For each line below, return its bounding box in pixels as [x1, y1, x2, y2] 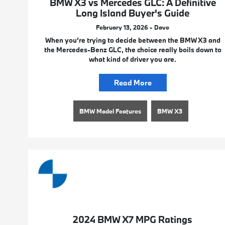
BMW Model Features [79, 107, 141, 116]
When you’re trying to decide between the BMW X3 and [45, 36, 220, 45]
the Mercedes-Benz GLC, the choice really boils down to [44, 45, 221, 55]
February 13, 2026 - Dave [96, 23, 170, 32]
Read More [114, 78, 152, 88]
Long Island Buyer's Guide [76, 7, 190, 20]
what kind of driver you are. [89, 55, 177, 64]
